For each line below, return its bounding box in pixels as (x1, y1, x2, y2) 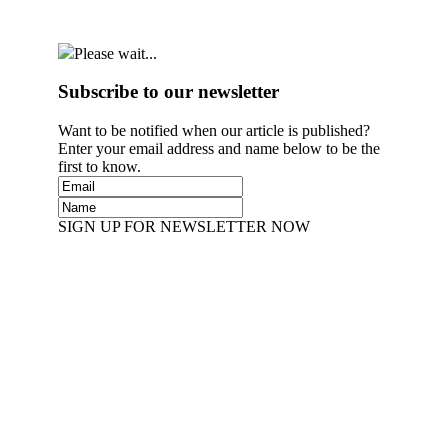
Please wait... (74, 44, 157, 62)
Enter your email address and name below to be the (58, 139, 380, 157)
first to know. (58, 157, 141, 175)
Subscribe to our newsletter (58, 81, 279, 103)
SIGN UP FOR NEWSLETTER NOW (58, 217, 310, 235)
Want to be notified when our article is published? (58, 121, 370, 139)
